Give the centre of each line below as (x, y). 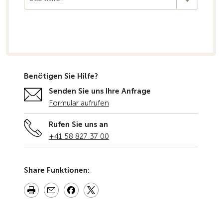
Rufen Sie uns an (78, 124)
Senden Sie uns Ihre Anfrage (100, 91)
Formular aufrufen (79, 103)
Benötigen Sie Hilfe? (61, 76)
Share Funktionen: (56, 170)
